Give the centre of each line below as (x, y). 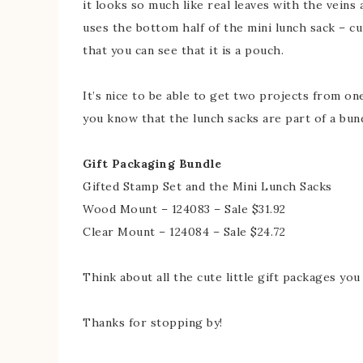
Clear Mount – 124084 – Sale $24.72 (184, 232)
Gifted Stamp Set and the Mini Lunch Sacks (207, 186)
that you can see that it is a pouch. (183, 50)
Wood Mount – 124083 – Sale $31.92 (184, 209)
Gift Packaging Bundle (152, 164)
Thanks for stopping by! (153, 322)
